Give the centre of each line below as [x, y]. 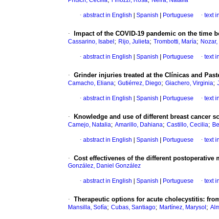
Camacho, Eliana [91, 83]
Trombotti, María [175, 42]
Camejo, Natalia [89, 125]
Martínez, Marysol [183, 208]
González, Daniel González [104, 166]
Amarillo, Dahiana [139, 125]
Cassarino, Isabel [91, 42]
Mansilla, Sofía [88, 208]
